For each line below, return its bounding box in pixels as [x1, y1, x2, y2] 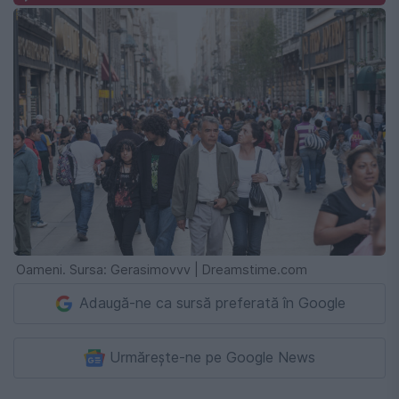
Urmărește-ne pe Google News [110, 349, 315, 367]
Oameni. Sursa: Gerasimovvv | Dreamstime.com [16, 262, 307, 278]
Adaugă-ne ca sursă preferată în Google [79, 295, 346, 313]
